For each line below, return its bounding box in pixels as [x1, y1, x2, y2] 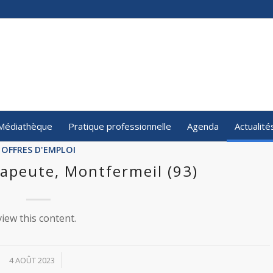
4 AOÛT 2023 [9, 255, 55, 266]
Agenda [186, 120, 219, 132]
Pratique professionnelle [68, 120, 171, 132]
